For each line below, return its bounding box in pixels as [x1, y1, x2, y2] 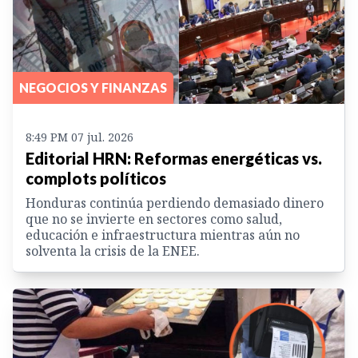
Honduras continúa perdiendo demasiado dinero [26, 194, 324, 213]
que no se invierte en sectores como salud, [26, 210, 282, 229]
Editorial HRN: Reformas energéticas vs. [26, 149, 322, 169]
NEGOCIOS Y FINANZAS [19, 80, 167, 96]
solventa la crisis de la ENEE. [26, 242, 200, 261]
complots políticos [26, 169, 166, 189]
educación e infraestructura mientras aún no [26, 226, 300, 245]
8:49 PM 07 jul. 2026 [26, 129, 133, 145]
